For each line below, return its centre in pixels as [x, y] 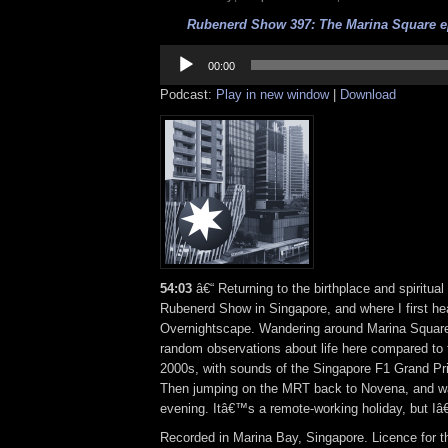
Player [177, 67]
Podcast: [188, 95]
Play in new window [272, 95]
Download [368, 95]
